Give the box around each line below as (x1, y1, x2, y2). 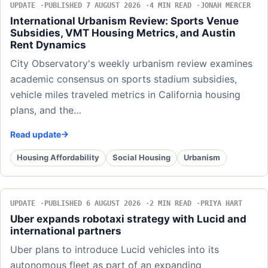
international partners (10, 224, 121, 237)
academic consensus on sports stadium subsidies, (10, 72, 237, 85)
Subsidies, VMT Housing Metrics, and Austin (10, 26, 236, 39)
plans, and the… (10, 103, 81, 116)
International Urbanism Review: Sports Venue (10, 14, 239, 27)
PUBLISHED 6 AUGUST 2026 (44, 199, 141, 208)
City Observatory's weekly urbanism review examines (10, 57, 252, 69)
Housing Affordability (17, 153, 99, 163)
